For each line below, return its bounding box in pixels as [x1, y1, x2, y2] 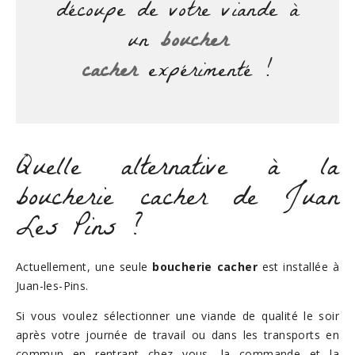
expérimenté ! [136, 52, 273, 94]
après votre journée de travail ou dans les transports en [16, 327, 339, 342]
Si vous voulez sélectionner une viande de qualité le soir [16, 308, 339, 323]
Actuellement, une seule [16, 259, 153, 274]
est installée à [257, 259, 339, 274]
